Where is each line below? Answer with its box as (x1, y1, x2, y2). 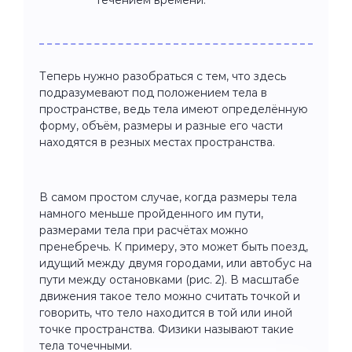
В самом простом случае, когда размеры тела (39, 189, 297, 204)
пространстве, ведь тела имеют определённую (39, 101, 308, 116)
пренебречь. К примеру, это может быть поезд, (39, 239, 308, 254)
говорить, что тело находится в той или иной (39, 305, 292, 320)
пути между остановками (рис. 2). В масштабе (39, 272, 299, 287)
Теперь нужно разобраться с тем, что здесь (39, 68, 286, 83)
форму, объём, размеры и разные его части (39, 118, 283, 133)
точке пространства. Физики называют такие (39, 321, 294, 336)
